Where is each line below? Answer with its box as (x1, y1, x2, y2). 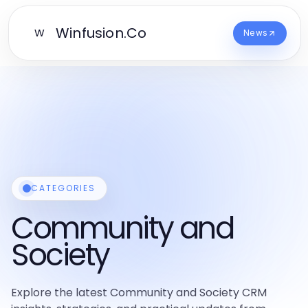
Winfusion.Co (56, 23, 147, 43)
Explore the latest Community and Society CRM (11, 285, 267, 300)
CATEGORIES (31, 182, 96, 194)
